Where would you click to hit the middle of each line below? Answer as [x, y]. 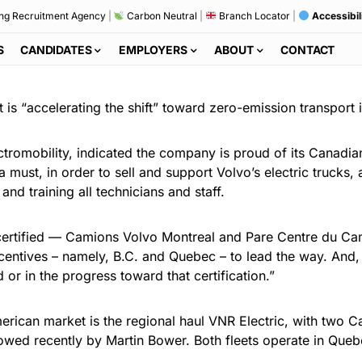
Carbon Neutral [161, 16]
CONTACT [308, 49]
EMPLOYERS [153, 49]
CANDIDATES [56, 49]
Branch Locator [253, 16]
